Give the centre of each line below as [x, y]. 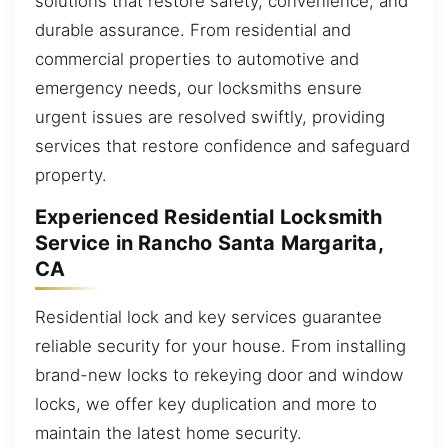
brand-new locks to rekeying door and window [219, 375]
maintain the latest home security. [168, 433]
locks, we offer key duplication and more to [206, 404]
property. [71, 175]
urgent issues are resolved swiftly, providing [210, 117]
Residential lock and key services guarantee [208, 317]
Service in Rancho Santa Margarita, [209, 243]
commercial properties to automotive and [197, 59]
